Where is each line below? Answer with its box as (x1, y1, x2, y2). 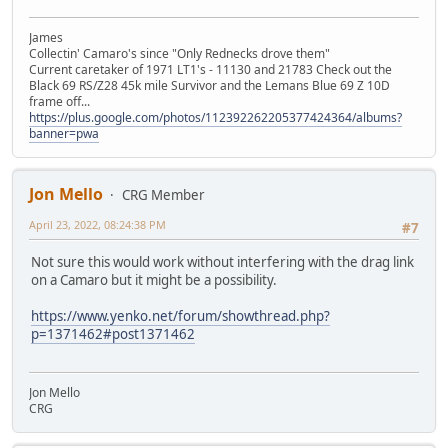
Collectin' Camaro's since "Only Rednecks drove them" (29, 44, 330, 62)
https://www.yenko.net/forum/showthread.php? (31, 306, 330, 325)
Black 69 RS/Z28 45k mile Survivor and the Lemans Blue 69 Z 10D (29, 76, 390, 94)
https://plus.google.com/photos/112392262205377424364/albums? (29, 108, 402, 126)
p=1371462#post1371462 (31, 324, 195, 343)
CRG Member (122, 185, 205, 204)
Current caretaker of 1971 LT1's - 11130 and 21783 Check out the (29, 60, 392, 78)
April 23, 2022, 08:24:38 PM (29, 216, 166, 232)
